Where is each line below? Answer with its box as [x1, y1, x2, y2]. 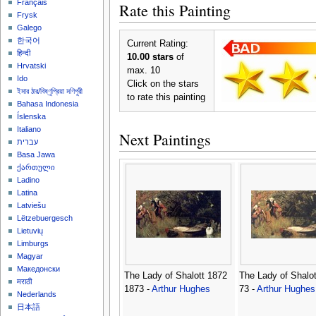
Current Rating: [126, 38, 188, 49]
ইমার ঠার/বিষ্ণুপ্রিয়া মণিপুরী [17, 87, 83, 96]
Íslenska [17, 112, 47, 121]
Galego [17, 23, 42, 32]
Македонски [17, 265, 61, 274]
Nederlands [17, 290, 57, 299]
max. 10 [126, 65, 160, 75]
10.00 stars [126, 51, 174, 62]
